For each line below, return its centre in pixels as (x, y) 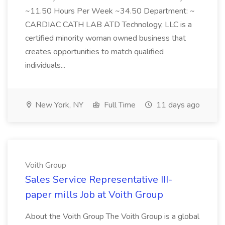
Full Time (119, 105)
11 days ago (177, 105)
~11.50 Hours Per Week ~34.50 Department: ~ (110, 11)
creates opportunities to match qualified (94, 52)
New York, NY (58, 105)
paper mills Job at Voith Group (94, 195)
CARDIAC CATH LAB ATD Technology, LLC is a (108, 25)
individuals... (46, 65)
